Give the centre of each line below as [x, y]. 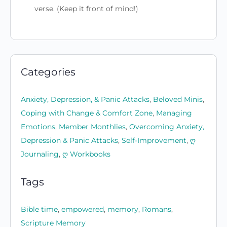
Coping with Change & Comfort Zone [87, 113]
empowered [83, 210]
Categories [48, 72]
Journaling [40, 154]
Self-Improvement [154, 141]
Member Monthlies [92, 127]
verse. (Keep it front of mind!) [86, 9]
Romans [157, 210]
